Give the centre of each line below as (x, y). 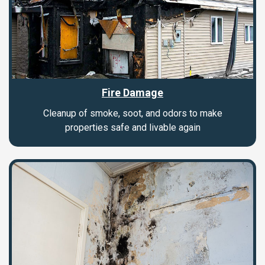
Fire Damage (132, 93)
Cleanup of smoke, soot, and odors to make (132, 114)
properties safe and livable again (132, 128)
